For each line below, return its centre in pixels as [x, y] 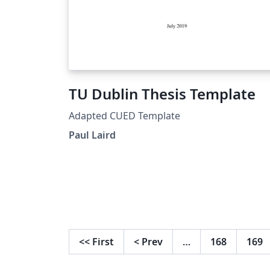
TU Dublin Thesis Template [162, 93]
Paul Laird [92, 135]
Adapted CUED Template [124, 115]
